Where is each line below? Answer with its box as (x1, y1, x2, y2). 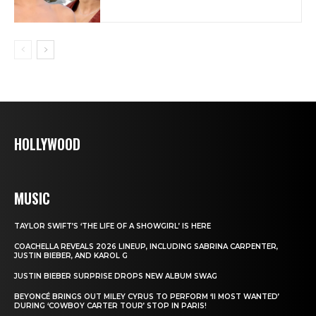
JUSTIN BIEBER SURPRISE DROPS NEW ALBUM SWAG (14, 272, 217, 281)
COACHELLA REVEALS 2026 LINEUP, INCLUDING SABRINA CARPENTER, (14, 242, 278, 252)
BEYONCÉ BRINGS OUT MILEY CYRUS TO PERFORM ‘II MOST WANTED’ (14, 292, 279, 302)
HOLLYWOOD (14, 133, 80, 155)
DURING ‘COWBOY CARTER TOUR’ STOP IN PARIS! (14, 301, 207, 311)
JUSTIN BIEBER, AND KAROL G (14, 251, 128, 261)
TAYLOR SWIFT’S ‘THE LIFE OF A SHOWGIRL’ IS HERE (14, 221, 211, 231)
